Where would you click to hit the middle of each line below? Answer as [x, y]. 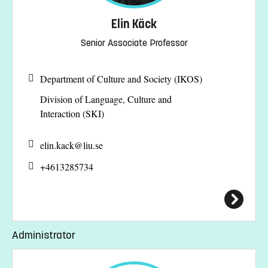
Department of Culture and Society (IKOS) [121, 79]
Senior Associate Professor [134, 42]
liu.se [93, 145]
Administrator [44, 235]
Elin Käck [134, 24]
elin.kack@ [62, 145]
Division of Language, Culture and [106, 99]
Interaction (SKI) [72, 114]
